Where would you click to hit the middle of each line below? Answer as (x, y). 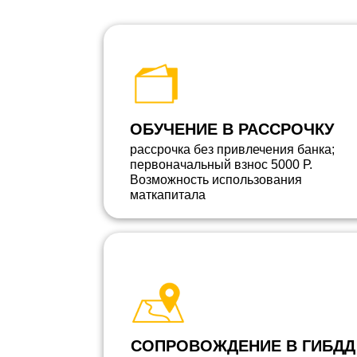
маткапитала (168, 195)
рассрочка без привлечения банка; (232, 149)
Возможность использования (216, 180)
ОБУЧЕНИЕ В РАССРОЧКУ (232, 129)
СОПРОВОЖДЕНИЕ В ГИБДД (243, 346)
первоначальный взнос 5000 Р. (221, 165)
